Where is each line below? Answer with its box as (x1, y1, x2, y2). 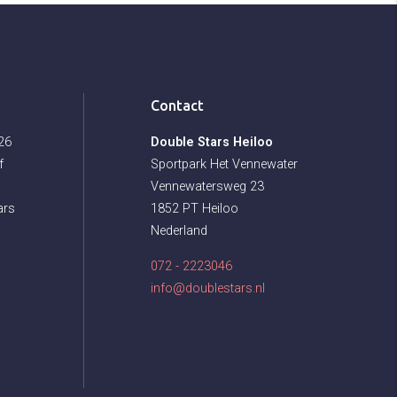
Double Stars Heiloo (151, 135, 273, 151)
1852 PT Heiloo (151, 201, 238, 217)
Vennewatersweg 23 (151, 179, 264, 195)
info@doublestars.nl (151, 281, 265, 297)
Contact (151, 97, 204, 114)
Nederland (151, 223, 207, 239)
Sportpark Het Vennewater (151, 157, 298, 173)
